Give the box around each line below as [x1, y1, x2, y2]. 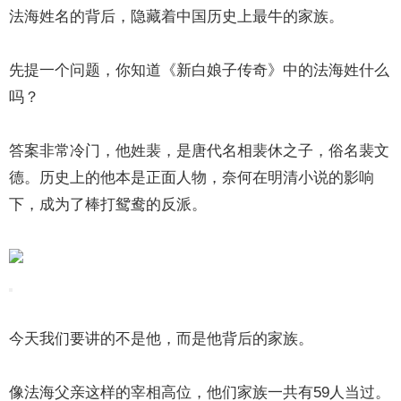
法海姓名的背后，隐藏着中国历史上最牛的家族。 [9, 8, 345, 25]
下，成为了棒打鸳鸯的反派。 [9, 196, 208, 213]
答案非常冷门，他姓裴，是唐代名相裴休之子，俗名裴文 [9, 142, 390, 159]
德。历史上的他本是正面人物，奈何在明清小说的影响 [9, 169, 375, 186]
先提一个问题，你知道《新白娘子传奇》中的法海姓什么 [9, 62, 390, 79]
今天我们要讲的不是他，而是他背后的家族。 [9, 330, 314, 347]
